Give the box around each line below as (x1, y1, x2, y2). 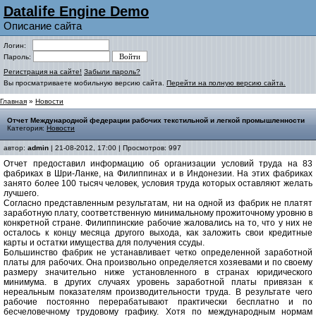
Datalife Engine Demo (4, 4, 149, 19)
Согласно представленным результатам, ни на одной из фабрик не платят (4, 198, 312, 208)
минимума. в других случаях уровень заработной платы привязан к (4, 277, 312, 287)
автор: (4, 144, 28, 152)
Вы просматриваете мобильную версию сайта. (4, 79, 166, 87)
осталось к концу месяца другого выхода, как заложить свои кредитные (4, 228, 312, 238)
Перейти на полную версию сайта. (166, 79, 286, 87)
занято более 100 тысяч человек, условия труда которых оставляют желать (4, 178, 312, 188)
